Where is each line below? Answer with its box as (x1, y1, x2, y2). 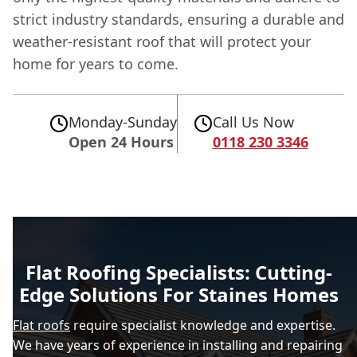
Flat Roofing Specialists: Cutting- (25, 258, 332, 285)
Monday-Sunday (68, 112, 177, 131)
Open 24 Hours (68, 131, 174, 151)
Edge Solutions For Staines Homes (18, 280, 339, 308)
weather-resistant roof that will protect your (13, 31, 311, 51)
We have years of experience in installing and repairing (13, 335, 343, 354)
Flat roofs (13, 316, 70, 334)
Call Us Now (212, 112, 294, 131)
